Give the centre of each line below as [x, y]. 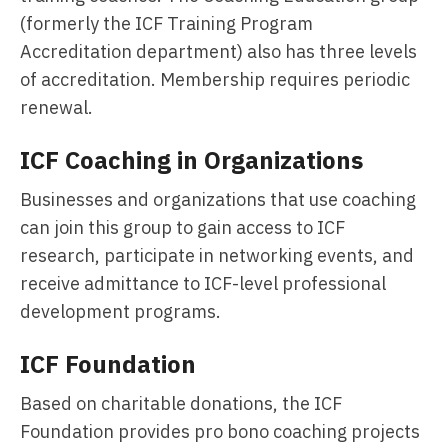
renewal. [58, 107]
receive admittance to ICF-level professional [203, 283]
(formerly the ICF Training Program [166, 23]
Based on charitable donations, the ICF [181, 403]
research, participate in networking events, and [217, 255]
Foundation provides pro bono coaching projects [220, 431]
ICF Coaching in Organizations [191, 160]
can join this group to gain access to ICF [182, 227]
